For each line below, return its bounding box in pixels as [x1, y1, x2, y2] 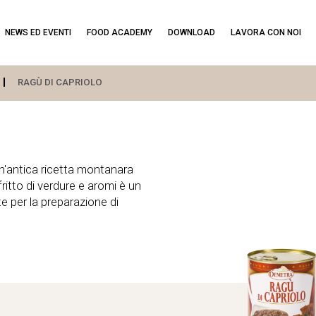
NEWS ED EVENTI [4, 28, 71, 37]
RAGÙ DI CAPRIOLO [17, 77, 102, 87]
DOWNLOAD [167, 28, 215, 37]
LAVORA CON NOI [230, 28, 301, 37]
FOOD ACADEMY [86, 28, 152, 37]
